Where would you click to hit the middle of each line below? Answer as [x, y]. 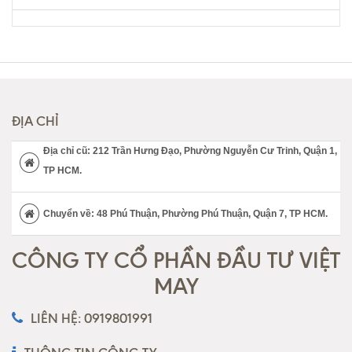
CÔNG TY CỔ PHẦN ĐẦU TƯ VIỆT [176, 260]
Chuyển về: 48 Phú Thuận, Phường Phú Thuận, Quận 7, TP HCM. [185, 214]
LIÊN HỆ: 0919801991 [92, 319]
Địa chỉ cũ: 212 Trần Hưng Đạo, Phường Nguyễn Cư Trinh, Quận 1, [190, 151]
